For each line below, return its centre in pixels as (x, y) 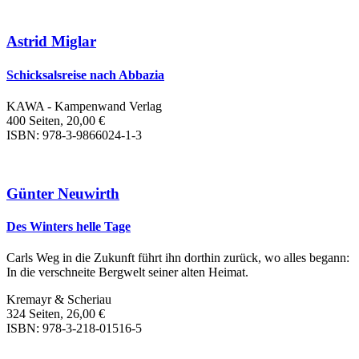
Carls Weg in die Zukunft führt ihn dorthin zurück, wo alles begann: (178, 258)
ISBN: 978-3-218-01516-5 (74, 329)
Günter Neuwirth (63, 193)
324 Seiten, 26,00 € (56, 314)
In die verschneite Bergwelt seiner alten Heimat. (127, 272)
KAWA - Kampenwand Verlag (84, 106)
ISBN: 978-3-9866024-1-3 (74, 135)
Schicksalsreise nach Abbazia (85, 75)
